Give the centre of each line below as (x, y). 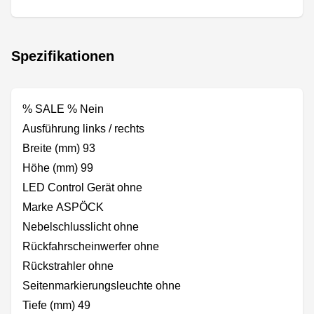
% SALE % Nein (63, 109)
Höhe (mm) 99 (58, 168)
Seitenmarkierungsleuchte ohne (102, 285)
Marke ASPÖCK (63, 207)
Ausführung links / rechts (83, 128)
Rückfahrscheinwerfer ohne (91, 246)
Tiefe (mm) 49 (56, 305)
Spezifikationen (63, 56)
